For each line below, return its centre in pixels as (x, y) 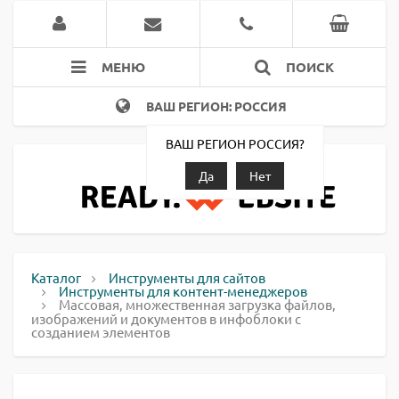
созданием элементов (101, 332)
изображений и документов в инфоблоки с (166, 318)
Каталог (56, 277)
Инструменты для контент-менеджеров (183, 291)
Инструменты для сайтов (187, 277)
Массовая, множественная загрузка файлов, (198, 304)
